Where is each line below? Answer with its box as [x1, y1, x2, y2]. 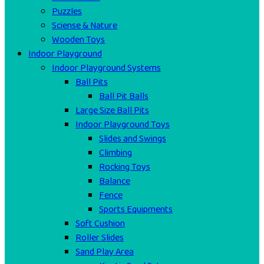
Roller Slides [75, 230, 124, 245]
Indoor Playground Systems [52, 61, 161, 75]
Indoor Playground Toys [75, 117, 170, 132]
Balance [99, 174, 130, 189]
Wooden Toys [52, 32, 105, 47]
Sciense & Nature [52, 18, 117, 33]
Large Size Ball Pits [75, 103, 149, 118]
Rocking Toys [99, 160, 150, 174]
